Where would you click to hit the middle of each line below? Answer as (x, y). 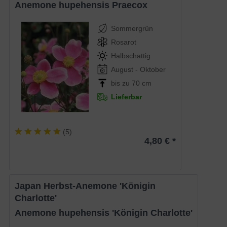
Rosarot (124, 42)
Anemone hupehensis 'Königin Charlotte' (107, 213)
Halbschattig (131, 55)
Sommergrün (132, 28)
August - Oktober (139, 69)
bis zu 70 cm (131, 83)
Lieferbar (127, 97)
